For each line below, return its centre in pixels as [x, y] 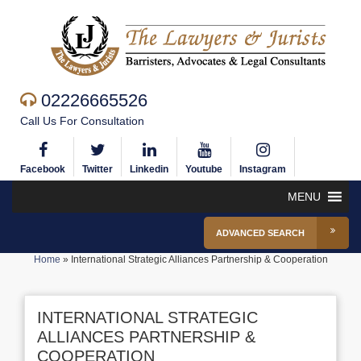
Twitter [98, 169]
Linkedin [149, 169]
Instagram [263, 169]
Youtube [204, 169]
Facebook [43, 169]
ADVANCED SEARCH [260, 233]
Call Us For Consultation [82, 121]
